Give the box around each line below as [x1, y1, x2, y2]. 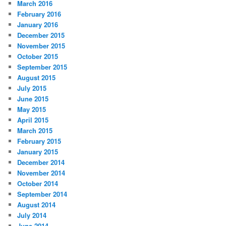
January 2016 [17, 20, 59, 30]
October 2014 [17, 179, 59, 189]
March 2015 [17, 126, 53, 136]
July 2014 [17, 210, 47, 220]
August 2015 [17, 73, 56, 83]
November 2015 [17, 41, 66, 51]
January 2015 [17, 147, 59, 157]
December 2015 [17, 30, 65, 40]
